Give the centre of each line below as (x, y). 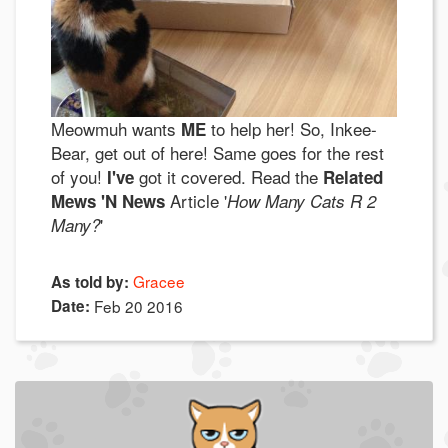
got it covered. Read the (228, 176)
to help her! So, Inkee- (291, 128)
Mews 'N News (108, 200)
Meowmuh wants (116, 128)
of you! (79, 176)
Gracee (159, 280)
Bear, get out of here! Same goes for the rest (217, 152)
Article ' (196, 200)
